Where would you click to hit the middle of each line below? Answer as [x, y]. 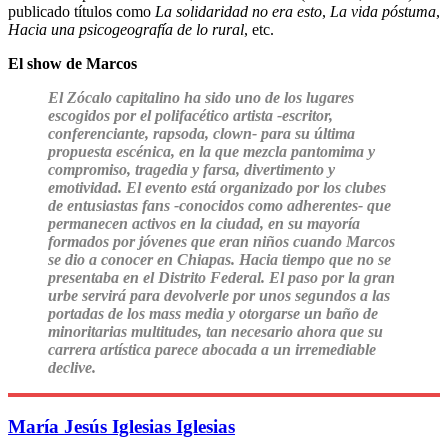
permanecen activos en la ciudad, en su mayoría [204, 223]
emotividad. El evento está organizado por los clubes [217, 187]
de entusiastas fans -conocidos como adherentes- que [219, 205]
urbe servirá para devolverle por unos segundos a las [219, 295]
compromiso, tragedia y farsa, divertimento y [191, 169]
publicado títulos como [81, 11]
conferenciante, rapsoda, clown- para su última [201, 133]
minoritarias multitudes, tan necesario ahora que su [215, 331]
